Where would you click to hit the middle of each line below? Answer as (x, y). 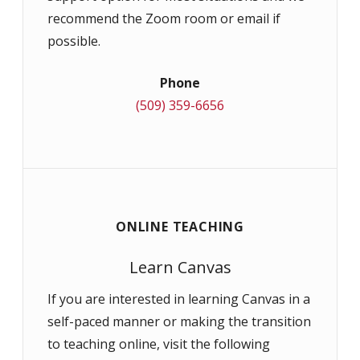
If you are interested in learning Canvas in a (179, 299)
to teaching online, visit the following (159, 344)
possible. (74, 41)
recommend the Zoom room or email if (164, 18)
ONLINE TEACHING (180, 227)
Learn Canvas (180, 267)
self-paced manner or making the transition (179, 321)
